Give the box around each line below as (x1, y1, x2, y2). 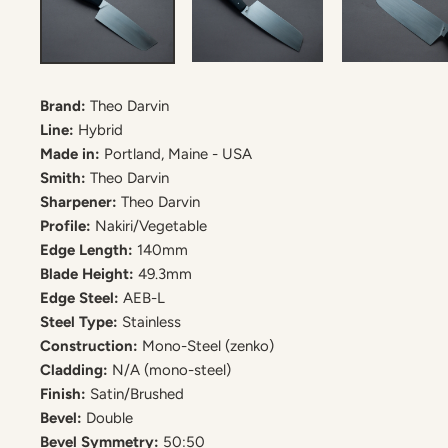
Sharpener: (40, 192, 121, 211)
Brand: (40, 96, 90, 115)
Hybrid (78, 120, 123, 139)
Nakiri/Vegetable (95, 216, 207, 235)
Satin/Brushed (90, 384, 184, 403)
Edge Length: (40, 240, 137, 259)
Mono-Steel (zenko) (142, 336, 274, 355)
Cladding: (40, 360, 112, 379)
